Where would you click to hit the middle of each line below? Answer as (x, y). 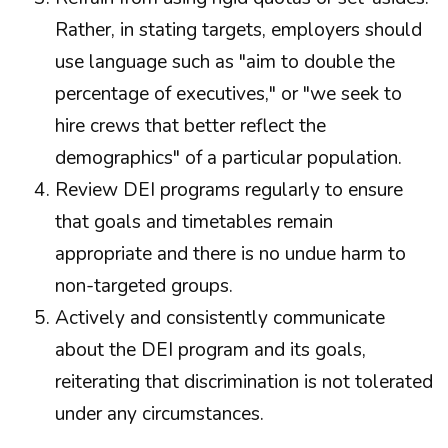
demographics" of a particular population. (228, 158)
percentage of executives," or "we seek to (228, 94)
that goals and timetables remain (194, 222)
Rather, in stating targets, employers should (238, 30)
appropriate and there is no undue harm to (230, 254)
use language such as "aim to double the (225, 62)
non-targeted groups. (144, 286)
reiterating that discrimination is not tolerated (244, 382)
